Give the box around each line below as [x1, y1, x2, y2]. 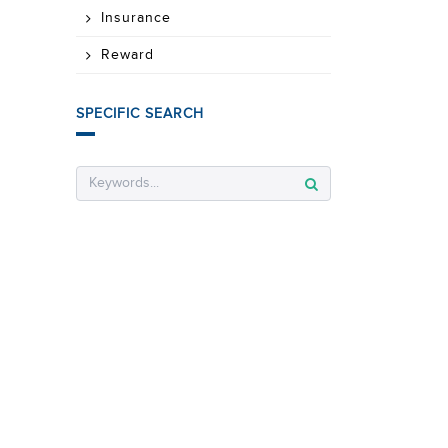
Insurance [101, 10, 171, 26]
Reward [101, 47, 154, 63]
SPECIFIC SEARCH [76, 106, 204, 122]
